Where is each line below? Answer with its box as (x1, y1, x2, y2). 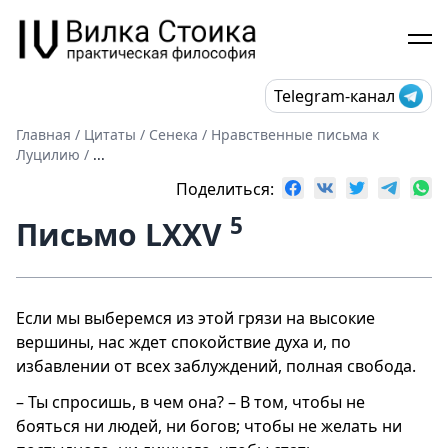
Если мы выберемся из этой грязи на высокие (16, 306, 375, 329)
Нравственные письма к (211, 124, 379, 144)
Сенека (149, 124, 198, 144)
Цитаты (84, 124, 136, 144)
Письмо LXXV (16, 213, 230, 255)
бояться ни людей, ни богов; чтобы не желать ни (16, 414, 402, 437)
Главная (16, 124, 71, 144)
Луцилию (16, 144, 80, 164)
